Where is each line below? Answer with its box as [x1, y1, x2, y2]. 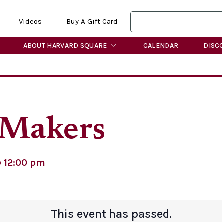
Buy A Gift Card [66, 16, 118, 26]
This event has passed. [50, 206, 172, 221]
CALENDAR [143, 41, 179, 50]
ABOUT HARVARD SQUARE [23, 41, 107, 50]
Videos [18, 16, 42, 26]
